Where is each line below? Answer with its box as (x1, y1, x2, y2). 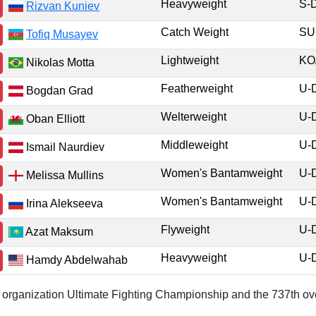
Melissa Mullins (23, 169, 104, 181)
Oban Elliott (23, 112, 85, 125)
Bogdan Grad (23, 84, 94, 97)
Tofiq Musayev (26, 28, 99, 40)
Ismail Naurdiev (23, 140, 105, 153)
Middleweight (161, 139, 228, 151)
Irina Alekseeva (23, 197, 104, 209)
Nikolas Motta (23, 56, 95, 68)
